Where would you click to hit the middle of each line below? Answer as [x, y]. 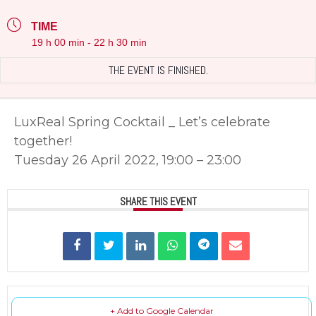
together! [43, 141]
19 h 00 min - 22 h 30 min [89, 42]
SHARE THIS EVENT [158, 201]
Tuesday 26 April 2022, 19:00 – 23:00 [128, 160]
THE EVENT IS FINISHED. [158, 70]
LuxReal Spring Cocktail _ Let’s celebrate [142, 122]
